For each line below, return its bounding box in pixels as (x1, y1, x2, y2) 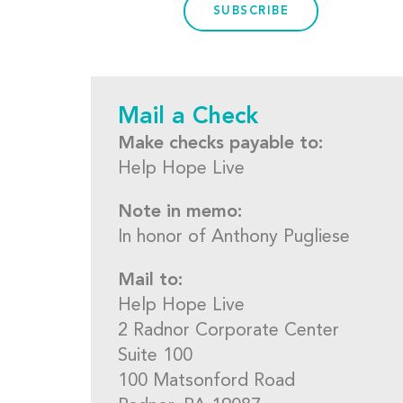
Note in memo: (117, 203, 242, 221)
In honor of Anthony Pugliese (117, 228, 350, 246)
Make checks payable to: (117, 135, 323, 153)
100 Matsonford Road (117, 372, 295, 390)
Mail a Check (117, 105, 258, 129)
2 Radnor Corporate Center (117, 322, 339, 340)
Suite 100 (117, 347, 193, 365)
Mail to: (117, 272, 183, 290)
